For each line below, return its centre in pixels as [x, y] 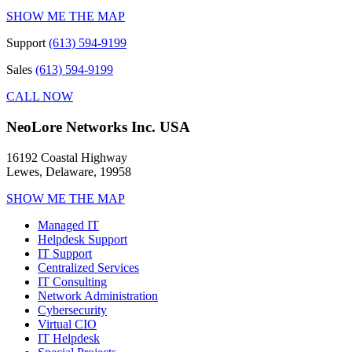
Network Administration [98, 295]
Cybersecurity [72, 310]
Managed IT [68, 225]
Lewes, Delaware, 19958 [69, 171]
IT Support [65, 253]
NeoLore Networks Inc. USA [98, 126]
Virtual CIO [67, 324]
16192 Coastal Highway [67, 157]
